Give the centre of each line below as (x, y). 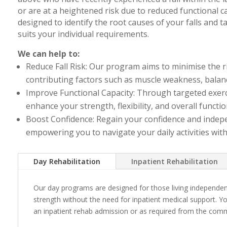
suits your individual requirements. (84, 34)
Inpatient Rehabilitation (175, 161)
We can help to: (49, 54)
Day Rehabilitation (67, 161)
